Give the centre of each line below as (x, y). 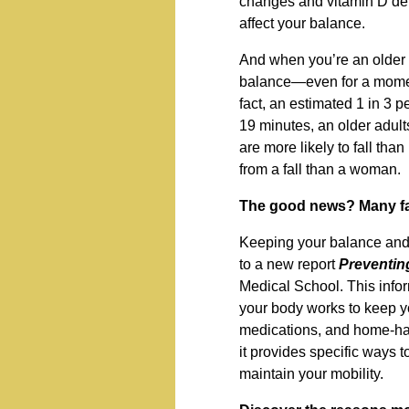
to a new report (289, 265)
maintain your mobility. (311, 374)
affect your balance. (302, 24)
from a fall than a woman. (320, 170)
